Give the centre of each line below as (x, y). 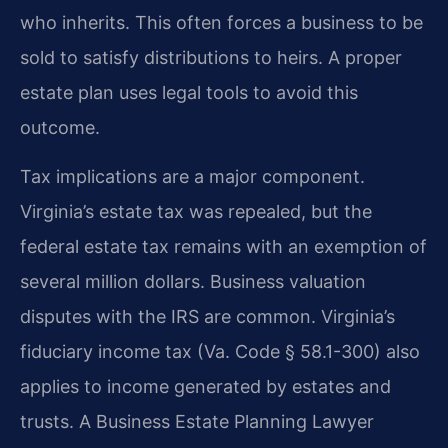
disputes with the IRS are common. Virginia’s (207, 317)
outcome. (60, 127)
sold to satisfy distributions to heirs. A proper (211, 57)
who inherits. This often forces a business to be (221, 22)
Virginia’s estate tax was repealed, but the (196, 212)
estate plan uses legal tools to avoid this (189, 92)
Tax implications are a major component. (192, 177)
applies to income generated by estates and (205, 387)
